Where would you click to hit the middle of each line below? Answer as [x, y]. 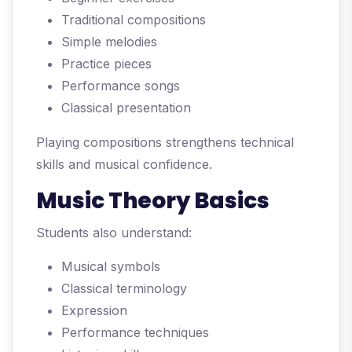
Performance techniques [135, 333]
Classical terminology [124, 289]
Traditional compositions [134, 20]
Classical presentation [126, 108]
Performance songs [121, 86]
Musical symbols [111, 267]
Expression [94, 311]
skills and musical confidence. [124, 165]
